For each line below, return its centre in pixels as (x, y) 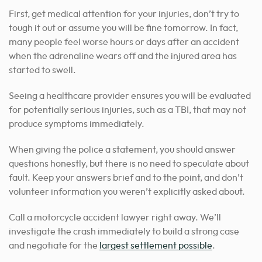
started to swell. (42, 70)
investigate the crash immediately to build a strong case (124, 231)
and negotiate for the (54, 245)
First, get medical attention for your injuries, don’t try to (124, 14)
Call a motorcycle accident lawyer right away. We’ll (115, 217)
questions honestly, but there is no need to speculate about (129, 163)
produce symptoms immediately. (77, 124)
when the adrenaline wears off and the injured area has (123, 56)
